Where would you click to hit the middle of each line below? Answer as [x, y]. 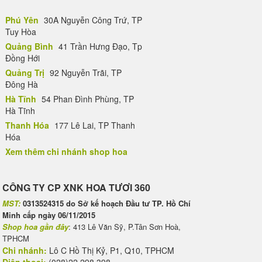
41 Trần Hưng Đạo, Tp [99, 46]
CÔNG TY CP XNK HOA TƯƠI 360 [76, 187]
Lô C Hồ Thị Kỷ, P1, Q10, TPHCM [111, 250]
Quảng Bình [29, 46]
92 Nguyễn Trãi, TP [85, 73]
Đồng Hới [23, 58]
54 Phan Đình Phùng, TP [87, 99]
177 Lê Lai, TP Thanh [94, 125]
